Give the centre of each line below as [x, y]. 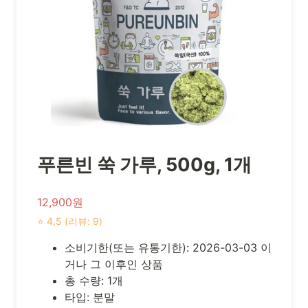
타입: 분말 [90, 297]
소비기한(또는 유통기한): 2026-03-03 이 [168, 248]
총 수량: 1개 [94, 281]
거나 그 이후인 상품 [114, 264]
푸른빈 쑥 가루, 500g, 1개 [144, 164]
